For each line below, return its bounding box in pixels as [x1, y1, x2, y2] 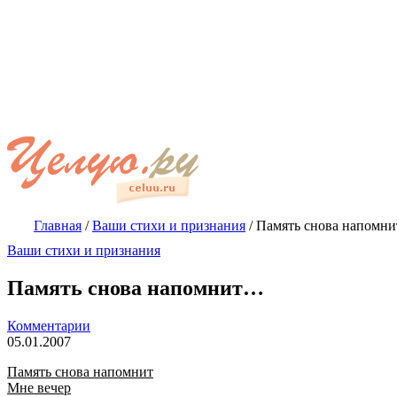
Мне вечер [7, 379, 71, 395]
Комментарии [7, 317, 90, 333]
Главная [34, 218, 82, 233]
